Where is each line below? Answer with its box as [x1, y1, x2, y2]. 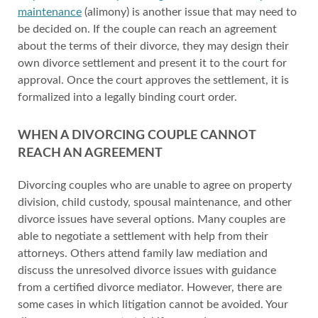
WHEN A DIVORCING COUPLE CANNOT [18, 129, 256, 142]
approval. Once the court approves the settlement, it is [18, 75, 289, 86]
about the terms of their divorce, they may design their [18, 40, 289, 52]
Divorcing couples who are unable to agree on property [18, 180, 292, 191]
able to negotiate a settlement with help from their [18, 231, 268, 242]
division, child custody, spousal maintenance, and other [18, 197, 292, 208]
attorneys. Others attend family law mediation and [18, 248, 268, 259]
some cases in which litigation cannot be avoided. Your [18, 299, 288, 310]
